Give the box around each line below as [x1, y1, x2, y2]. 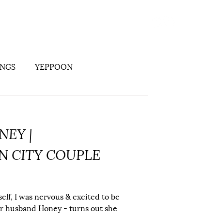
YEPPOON [35, 60, 73, 72]
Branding [24, 17, 54, 29]
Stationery [69, 17, 105, 29]
